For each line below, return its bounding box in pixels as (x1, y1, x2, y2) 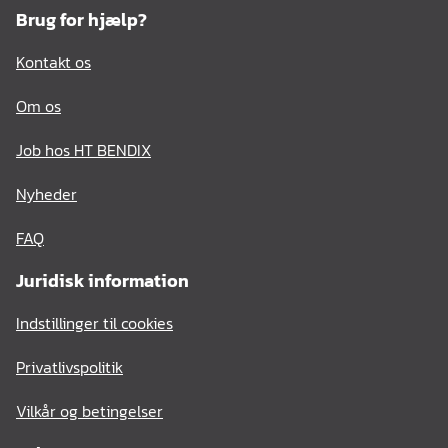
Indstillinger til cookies (16, 311, 173, 335)
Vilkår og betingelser (16, 399, 163, 423)
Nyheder (16, 182, 77, 206)
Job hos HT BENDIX (16, 138, 151, 162)
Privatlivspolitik (16, 355, 123, 379)
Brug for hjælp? (16, 6, 147, 33)
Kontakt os (16, 50, 91, 74)
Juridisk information (16, 267, 189, 294)
